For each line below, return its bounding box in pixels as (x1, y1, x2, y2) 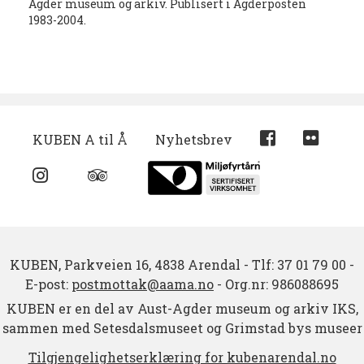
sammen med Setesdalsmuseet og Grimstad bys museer (2, 318, 362, 336)
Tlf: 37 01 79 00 (252, 255, 346, 273)
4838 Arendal (154, 255, 240, 273)
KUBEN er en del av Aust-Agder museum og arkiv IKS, (6, 299, 358, 317)
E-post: (25, 275, 71, 292)
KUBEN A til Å (32, 130, 128, 148)
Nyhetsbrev (155, 130, 232, 148)
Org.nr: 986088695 (225, 275, 339, 292)
